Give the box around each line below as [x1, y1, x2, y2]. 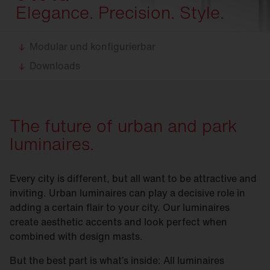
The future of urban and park [10, 113, 237, 138]
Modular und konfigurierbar [30, 39, 155, 54]
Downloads [30, 58, 80, 73]
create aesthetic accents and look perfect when [10, 215, 227, 229]
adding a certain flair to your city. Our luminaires [10, 200, 230, 215]
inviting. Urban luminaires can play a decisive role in [10, 186, 245, 200]
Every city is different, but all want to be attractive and [10, 171, 257, 186]
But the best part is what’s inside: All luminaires [10, 253, 224, 268]
